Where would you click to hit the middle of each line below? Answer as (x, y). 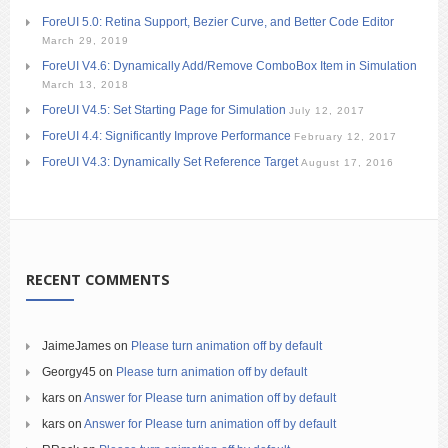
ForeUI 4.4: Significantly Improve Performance (166, 136)
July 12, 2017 (327, 111)
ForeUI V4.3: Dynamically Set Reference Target (170, 162)
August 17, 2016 (347, 163)
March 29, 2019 (85, 41)
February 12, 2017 (345, 137)
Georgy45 (69, 372)
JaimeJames (76, 346)
